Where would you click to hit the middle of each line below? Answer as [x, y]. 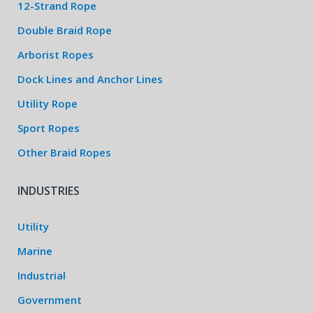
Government [50, 300]
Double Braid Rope [65, 30]
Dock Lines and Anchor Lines [90, 79]
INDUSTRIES [49, 191]
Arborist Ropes [56, 54]
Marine [35, 251]
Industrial [42, 275]
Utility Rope [48, 103]
